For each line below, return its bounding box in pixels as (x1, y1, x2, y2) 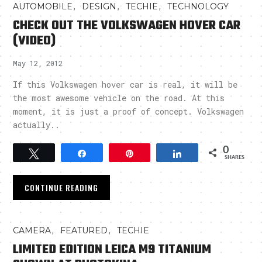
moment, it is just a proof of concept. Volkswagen (13, 105, 244, 117)
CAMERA (13, 225, 51, 236)
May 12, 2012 (13, 58, 63, 68)
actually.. (13, 119, 60, 130)
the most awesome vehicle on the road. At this (13, 92, 225, 104)
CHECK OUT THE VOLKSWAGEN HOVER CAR (13, 15, 241, 36)
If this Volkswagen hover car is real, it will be (13, 78, 238, 90)
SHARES (224, 154, 244, 160)
